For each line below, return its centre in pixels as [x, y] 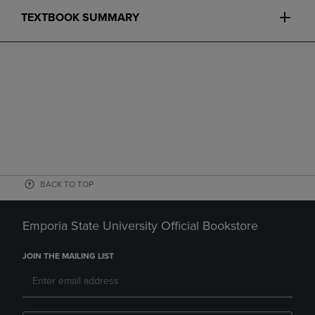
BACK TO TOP [67, 184]
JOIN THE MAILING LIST [68, 256]
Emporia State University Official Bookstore [140, 226]
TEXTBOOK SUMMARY [80, 18]
